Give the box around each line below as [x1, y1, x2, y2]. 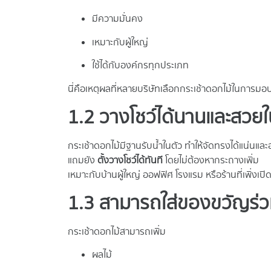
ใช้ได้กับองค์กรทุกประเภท [92, 59, 189, 73]
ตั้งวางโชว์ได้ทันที [97, 153, 163, 168]
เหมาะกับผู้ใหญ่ [92, 35, 148, 50]
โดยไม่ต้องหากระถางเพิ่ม [163, 153, 259, 168]
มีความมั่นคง [92, 12, 143, 27]
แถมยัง [68, 153, 97, 168]
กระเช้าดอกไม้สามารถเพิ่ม [68, 224, 166, 239]
